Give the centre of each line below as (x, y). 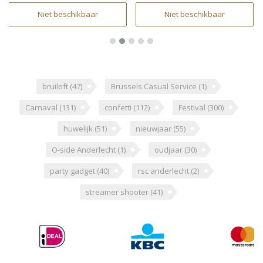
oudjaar (169, 150)
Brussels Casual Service (154, 87)
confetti (119, 108)
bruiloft (56, 87)
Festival (193, 108)
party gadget (73, 171)
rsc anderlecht (164, 171)
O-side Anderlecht (85, 150)
